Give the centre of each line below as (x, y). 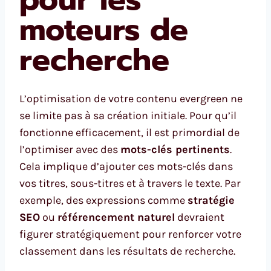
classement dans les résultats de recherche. (127, 251)
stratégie (211, 200)
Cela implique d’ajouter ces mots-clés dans (126, 166)
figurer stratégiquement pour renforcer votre (130, 234)
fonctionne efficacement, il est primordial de (129, 132)
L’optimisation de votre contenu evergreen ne (131, 98)
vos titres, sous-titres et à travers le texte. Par (130, 183)
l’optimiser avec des (70, 149)
